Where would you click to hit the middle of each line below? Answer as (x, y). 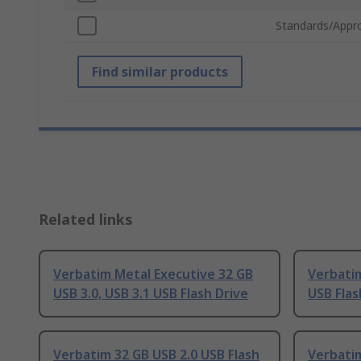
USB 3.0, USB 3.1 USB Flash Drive (151, 294)
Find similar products (160, 72)
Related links (86, 220)
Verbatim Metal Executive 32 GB (153, 274)
